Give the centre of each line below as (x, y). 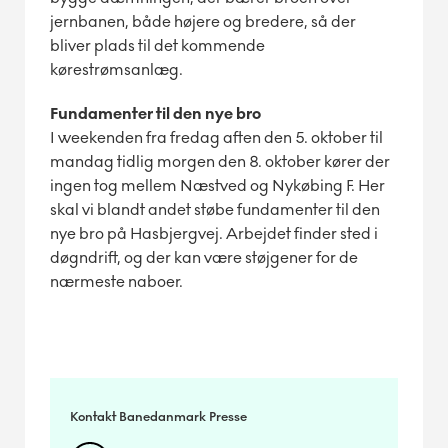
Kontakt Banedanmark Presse (158, 416)
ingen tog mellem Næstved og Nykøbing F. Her (217, 185)
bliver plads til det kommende (157, 45)
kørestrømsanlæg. (119, 69)
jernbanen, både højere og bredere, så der (203, 21)
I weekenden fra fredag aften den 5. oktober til (216, 137)
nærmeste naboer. (116, 281)
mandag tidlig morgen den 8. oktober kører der (220, 161)
